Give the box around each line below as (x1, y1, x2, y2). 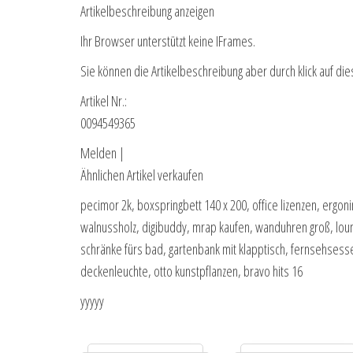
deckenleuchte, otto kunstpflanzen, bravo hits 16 (80, 262, 303, 281)
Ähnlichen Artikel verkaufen (80, 165, 203, 185)
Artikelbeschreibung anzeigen (80, 2, 214, 21)
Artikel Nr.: (80, 91, 127, 111)
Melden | (80, 143, 124, 163)
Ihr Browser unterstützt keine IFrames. (80, 32, 255, 51)
